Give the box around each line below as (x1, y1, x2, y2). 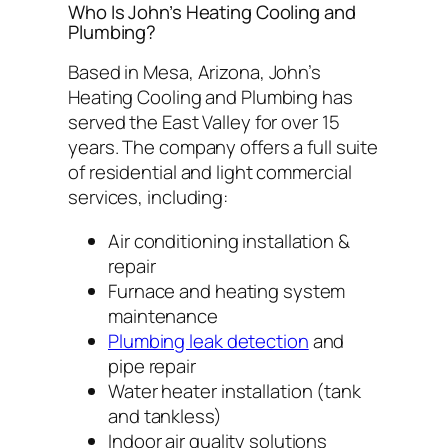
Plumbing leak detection (108, 327, 309, 354)
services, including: (68, 184, 228, 211)
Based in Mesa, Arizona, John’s (68, 59, 321, 86)
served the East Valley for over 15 (68, 109, 340, 136)
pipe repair (108, 352, 196, 379)
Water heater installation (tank (108, 377, 361, 404)
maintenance (108, 302, 218, 329)
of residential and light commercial (68, 159, 352, 186)
